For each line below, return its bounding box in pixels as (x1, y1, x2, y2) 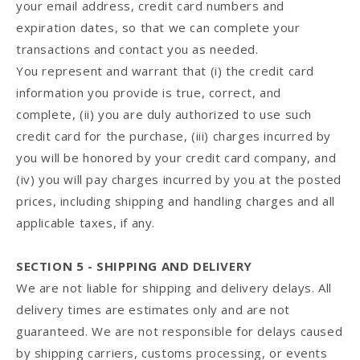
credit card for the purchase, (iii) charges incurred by (16, 128, 332, 145)
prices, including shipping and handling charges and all (16, 193, 336, 210)
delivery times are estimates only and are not (16, 301, 291, 318)
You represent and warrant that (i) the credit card (16, 63, 315, 80)
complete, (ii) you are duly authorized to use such (16, 106, 313, 123)
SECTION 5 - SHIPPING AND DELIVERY (16, 258, 252, 275)
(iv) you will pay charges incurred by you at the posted (16, 171, 342, 188)
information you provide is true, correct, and (16, 84, 282, 101)
